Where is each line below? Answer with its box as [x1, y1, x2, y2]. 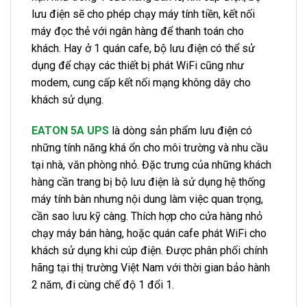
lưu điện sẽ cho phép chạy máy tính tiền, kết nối [32, 7, 255, 21]
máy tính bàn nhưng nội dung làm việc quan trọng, [32, 193, 263, 206]
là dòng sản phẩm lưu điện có [109, 124, 252, 138]
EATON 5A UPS [32, 124, 109, 138]
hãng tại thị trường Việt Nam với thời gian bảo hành [32, 261, 270, 275]
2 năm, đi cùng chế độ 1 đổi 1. [32, 278, 174, 292]
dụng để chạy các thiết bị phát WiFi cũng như [32, 58, 244, 72]
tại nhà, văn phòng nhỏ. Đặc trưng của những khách [32, 158, 271, 172]
